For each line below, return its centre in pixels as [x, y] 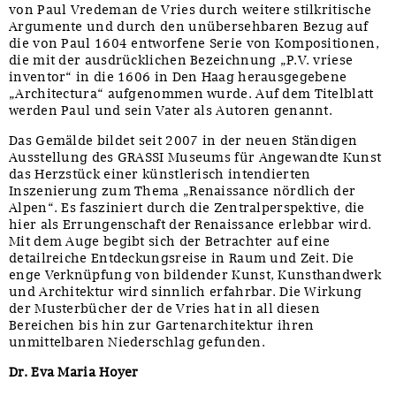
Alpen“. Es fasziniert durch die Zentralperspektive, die [187, 207]
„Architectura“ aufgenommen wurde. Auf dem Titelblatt [191, 93]
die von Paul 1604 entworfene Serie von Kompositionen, [194, 43]
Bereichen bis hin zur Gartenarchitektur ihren [162, 325]
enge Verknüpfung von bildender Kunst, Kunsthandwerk [195, 274]
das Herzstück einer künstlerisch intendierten [160, 174]
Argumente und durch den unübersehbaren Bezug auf [189, 26]
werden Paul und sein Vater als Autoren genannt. [171, 110]
